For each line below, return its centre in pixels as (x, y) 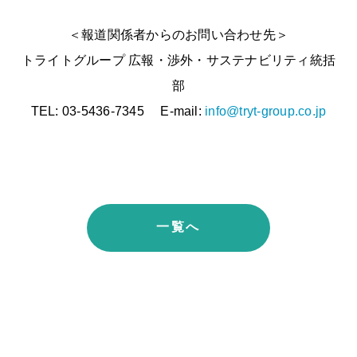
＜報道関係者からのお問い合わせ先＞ (178, 34)
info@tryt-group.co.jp (266, 111)
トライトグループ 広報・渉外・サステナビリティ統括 (178, 60)
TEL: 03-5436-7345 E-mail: (118, 111)
